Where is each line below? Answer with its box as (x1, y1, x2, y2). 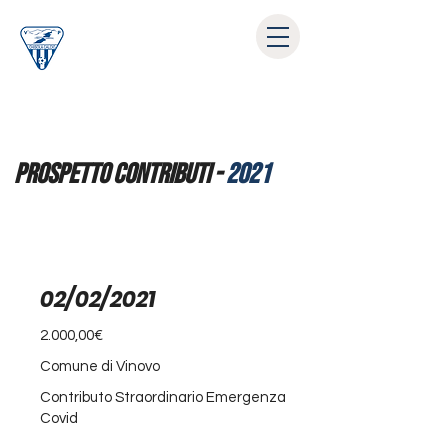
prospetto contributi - (14, 157, 226, 191)
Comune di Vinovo (40, 358, 160, 374)
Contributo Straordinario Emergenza (40, 389, 286, 405)
